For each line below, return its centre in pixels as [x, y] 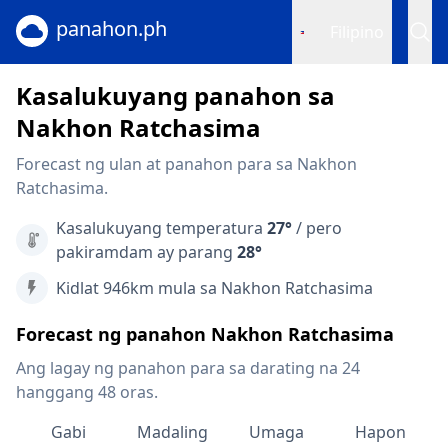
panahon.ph [111, 28]
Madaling [172, 432]
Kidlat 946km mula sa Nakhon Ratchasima [214, 288]
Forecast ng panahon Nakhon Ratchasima [205, 334]
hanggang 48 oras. [87, 392]
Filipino [357, 32]
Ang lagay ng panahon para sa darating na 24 [188, 368]
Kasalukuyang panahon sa [175, 95]
